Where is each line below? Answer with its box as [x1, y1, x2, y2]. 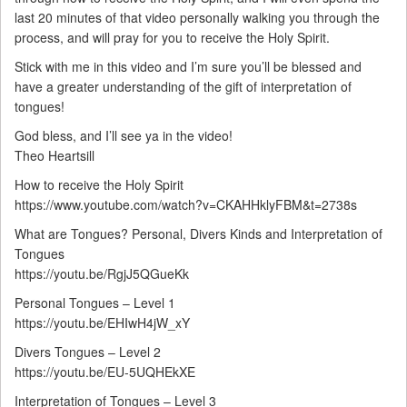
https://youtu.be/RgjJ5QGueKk [15, 264, 189, 283]
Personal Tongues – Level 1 [15, 293, 175, 313]
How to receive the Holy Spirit [15, 175, 184, 194]
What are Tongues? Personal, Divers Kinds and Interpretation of [15, 224, 382, 243]
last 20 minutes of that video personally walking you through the [15, 8, 380, 27]
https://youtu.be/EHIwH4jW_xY [15, 313, 190, 333]
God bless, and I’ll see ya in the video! [15, 126, 233, 145]
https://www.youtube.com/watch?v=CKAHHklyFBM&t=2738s [15, 195, 357, 214]
